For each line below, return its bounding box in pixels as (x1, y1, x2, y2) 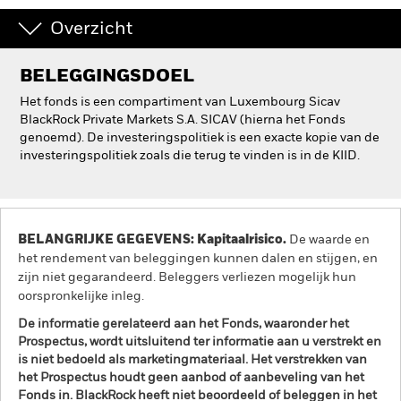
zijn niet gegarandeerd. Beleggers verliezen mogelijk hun (18, 271, 356, 284)
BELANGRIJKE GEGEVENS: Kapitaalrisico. (18, 234, 286, 246)
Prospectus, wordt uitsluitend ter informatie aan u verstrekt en (18, 336, 381, 348)
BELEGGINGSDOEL (20, 68, 194, 86)
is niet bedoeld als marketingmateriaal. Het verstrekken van (18, 354, 367, 366)
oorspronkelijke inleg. (18, 290, 144, 303)
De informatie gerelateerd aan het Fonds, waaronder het (18, 318, 349, 330)
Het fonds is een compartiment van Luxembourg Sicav (20, 96, 340, 108)
